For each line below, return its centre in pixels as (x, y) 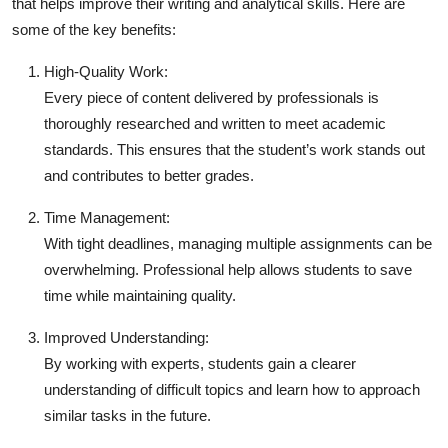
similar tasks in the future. (127, 415)
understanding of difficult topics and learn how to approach (232, 389)
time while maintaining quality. (140, 295)
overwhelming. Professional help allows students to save (228, 269)
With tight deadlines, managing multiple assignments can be (238, 243)
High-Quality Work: (106, 71)
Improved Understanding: (126, 337)
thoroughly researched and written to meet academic (215, 123)
